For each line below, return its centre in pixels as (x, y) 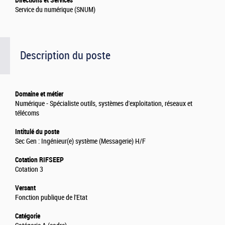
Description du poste (65, 56)
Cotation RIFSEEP (39, 160)
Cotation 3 (29, 170)
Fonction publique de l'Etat (51, 198)
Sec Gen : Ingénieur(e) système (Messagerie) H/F (80, 142)
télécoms (27, 114)
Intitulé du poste (37, 132)
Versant (25, 188)
